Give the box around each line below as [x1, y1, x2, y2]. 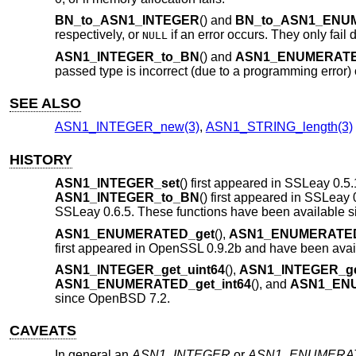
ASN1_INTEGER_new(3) [54, 120, 199, 134]
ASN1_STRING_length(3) [205, 120, 353, 134]
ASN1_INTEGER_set [54, 176, 180, 191]
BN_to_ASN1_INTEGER [54, 14, 199, 28]
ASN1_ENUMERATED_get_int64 [54, 277, 251, 292]
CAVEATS [10, 323, 77, 339]
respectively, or [54, 28, 142, 42]
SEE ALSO [10, 95, 82, 111]
